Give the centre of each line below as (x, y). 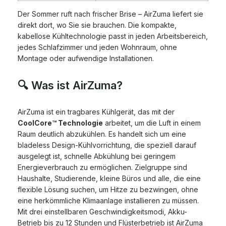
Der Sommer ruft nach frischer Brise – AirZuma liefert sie (110, 14)
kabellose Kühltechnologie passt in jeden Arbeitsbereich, (113, 36)
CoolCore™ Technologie (60, 123)
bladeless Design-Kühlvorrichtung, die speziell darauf (107, 145)
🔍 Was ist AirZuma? (70, 86)
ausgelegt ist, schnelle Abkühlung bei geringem (97, 156)
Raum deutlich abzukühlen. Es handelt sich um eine (102, 134)
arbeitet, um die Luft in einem (152, 123)
